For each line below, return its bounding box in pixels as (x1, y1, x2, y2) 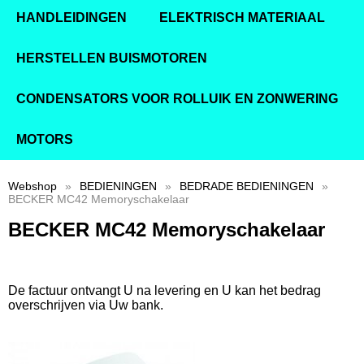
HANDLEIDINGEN (16, 10, 127, 24)
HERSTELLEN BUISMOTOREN (16, 50, 207, 65)
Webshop (8, 179, 57, 193)
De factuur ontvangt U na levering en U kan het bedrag (8, 284, 321, 298)
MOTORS (16, 132, 73, 146)
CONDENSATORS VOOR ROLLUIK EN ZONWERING (16, 91, 338, 106)
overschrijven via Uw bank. (8, 298, 163, 313)
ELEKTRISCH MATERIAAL (159, 10, 325, 24)
